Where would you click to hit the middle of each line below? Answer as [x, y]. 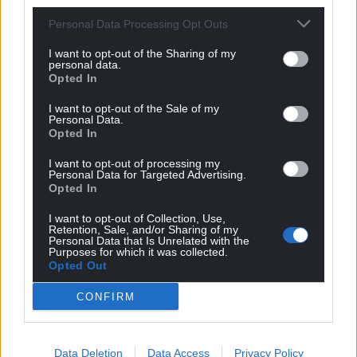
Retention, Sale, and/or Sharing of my [143, 229]
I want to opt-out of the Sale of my [134, 108]
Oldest [103, 333]
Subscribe [60, 157]
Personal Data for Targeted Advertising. [147, 175]
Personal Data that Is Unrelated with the [149, 241]
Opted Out [78, 265]
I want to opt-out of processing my [134, 163]
